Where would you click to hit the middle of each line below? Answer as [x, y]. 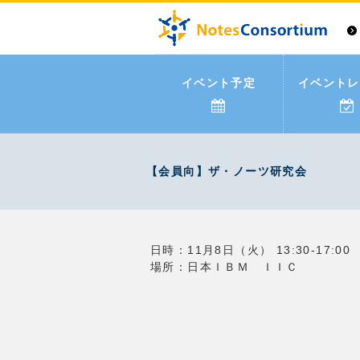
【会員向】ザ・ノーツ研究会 [227, 171]
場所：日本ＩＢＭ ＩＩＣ [225, 267]
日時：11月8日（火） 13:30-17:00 [251, 250]
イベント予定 [219, 83]
